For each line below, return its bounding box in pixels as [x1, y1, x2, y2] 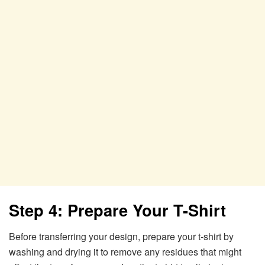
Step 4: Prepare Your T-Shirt [9, 198, 226, 222]
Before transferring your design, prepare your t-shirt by [9, 229, 234, 243]
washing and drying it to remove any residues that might [9, 244, 241, 258]
